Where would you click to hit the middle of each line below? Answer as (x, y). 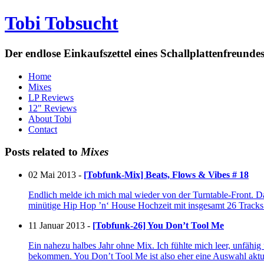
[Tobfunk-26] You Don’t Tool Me (158, 226)
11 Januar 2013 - (60, 226)
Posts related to (43, 152)
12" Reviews (52, 108)
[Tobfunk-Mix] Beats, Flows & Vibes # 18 (166, 175)
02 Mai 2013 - (56, 175)
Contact (43, 129)
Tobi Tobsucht (62, 23)
